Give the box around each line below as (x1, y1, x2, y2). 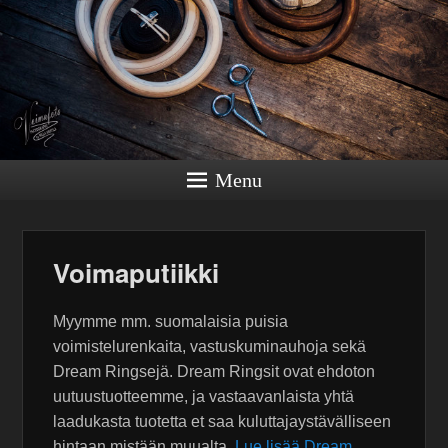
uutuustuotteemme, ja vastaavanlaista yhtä (53, 388, 355, 406)
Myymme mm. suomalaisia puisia (53, 313, 289, 331)
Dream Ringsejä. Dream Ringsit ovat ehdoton (53, 363, 376, 381)
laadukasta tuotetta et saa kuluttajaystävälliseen (53, 413, 392, 431)
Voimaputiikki (53, 254, 220, 292)
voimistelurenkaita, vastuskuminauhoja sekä (53, 338, 367, 356)
